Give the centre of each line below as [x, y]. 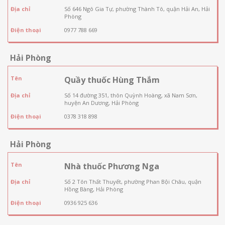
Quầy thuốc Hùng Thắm [112, 80]
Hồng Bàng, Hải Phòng [93, 189]
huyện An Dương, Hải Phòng [101, 102]
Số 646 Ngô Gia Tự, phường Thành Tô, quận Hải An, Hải [137, 9]
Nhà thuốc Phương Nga [111, 166]
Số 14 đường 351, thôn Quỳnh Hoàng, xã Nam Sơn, [131, 95]
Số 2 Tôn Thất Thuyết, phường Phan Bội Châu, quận [133, 181]
